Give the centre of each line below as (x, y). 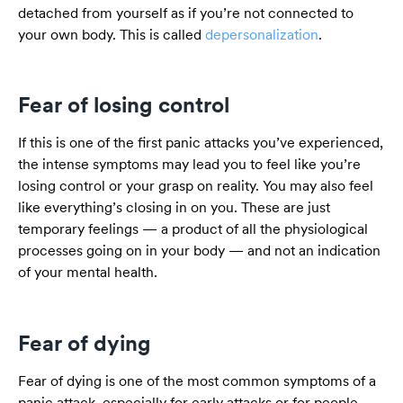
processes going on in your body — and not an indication (199, 251)
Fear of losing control (124, 105)
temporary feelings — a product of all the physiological (193, 229)
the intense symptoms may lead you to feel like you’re (189, 165)
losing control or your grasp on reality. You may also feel (196, 186)
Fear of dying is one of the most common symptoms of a (197, 381)
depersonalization (262, 34)
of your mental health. (88, 273)
